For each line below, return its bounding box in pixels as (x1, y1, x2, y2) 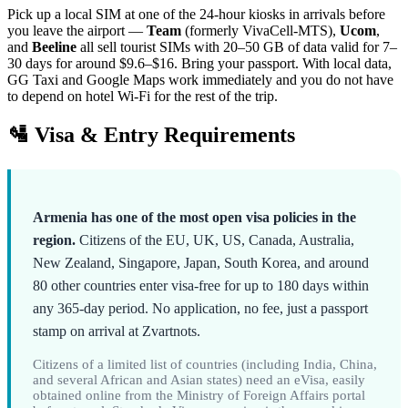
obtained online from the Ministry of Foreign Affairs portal (33, 388, 365, 403)
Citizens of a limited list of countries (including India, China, (33, 357, 377, 372)
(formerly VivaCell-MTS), (181, 23, 340, 39)
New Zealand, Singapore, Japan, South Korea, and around (33, 255, 369, 271)
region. (33, 232, 76, 249)
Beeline (32, 39, 76, 56)
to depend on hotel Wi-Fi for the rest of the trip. (7, 88, 278, 105)
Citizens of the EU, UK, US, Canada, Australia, (76, 232, 354, 249)
